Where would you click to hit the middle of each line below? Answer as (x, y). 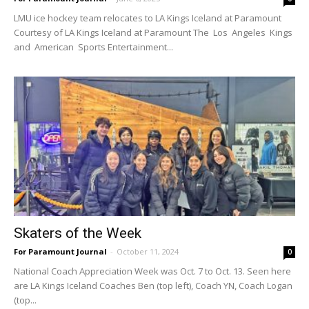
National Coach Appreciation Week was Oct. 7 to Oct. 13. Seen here (152, 271)
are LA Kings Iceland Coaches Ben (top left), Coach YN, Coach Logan (153, 285)
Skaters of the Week (78, 233)
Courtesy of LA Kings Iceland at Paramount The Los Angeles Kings (154, 33)
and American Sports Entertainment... (93, 47)
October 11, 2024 (148, 251)
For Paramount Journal (60, 251)
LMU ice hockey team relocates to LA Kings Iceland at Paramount (148, 18)
